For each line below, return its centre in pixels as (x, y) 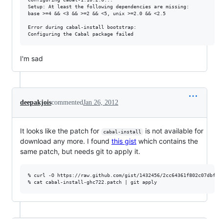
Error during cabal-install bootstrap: (82, 27)
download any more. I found (66, 141)
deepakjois (36, 102)
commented (67, 102)
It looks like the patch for (61, 131)
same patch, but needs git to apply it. (80, 151)
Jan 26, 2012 (101, 102)
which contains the (167, 141)
